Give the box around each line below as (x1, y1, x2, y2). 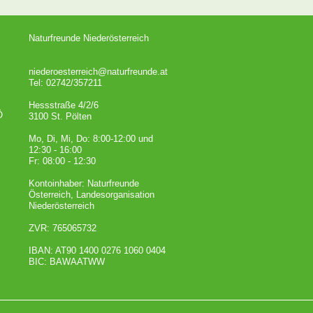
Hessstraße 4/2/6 (28, 100, 99, 111)
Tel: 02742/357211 (28, 78, 102, 89)
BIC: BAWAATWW (28, 256, 105, 268)
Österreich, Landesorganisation (28, 189, 154, 201)
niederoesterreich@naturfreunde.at (28, 66, 168, 78)
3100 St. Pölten (28, 111, 92, 122)
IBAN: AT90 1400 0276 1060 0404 (28, 245, 166, 256)
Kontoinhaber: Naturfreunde (28, 178, 139, 189)
